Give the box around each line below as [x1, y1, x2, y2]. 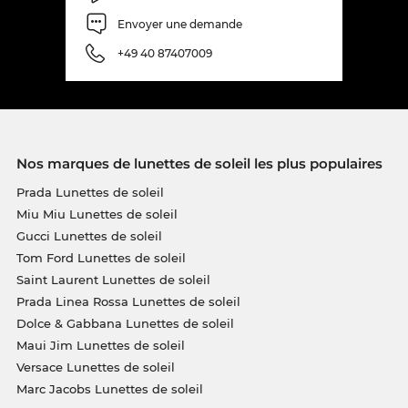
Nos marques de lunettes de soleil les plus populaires [15, 155, 382, 172]
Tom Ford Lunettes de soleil [15, 250, 186, 265]
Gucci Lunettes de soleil [15, 229, 162, 243]
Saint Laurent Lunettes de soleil [15, 272, 210, 287]
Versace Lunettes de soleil [15, 360, 175, 374]
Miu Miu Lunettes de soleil [15, 207, 178, 221]
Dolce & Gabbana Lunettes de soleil [15, 316, 234, 331]
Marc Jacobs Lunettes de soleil [15, 382, 203, 396]
